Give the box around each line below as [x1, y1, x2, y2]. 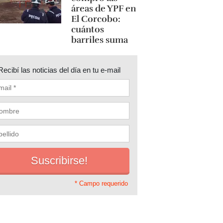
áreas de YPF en [71, 3, 136, 14]
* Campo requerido [74, 180, 128, 188]
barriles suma [71, 34, 128, 45]
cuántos [71, 24, 104, 35]
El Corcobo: [71, 13, 120, 24]
